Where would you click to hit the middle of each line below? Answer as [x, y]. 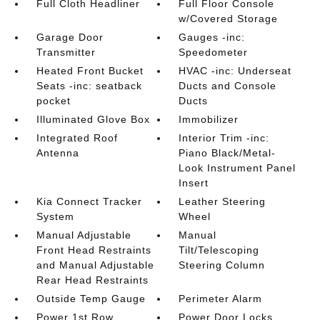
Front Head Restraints [94, 250]
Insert [194, 183]
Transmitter [66, 52]
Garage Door [70, 37]
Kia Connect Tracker [89, 201]
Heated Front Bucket [90, 71]
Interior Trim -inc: [224, 138]
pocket [53, 101]
